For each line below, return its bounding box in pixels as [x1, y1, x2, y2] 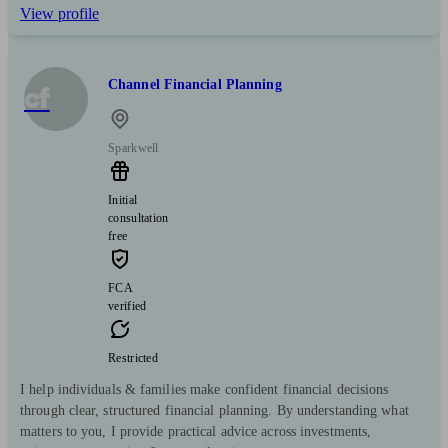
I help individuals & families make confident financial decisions [20, 382, 389, 398]
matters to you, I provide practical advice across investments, [20, 424, 372, 440]
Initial [108, 193, 138, 208]
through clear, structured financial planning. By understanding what [20, 403, 409, 419]
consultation [108, 211, 169, 226]
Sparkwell [108, 141, 159, 156]
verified [108, 299, 147, 314]
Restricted [108, 351, 158, 366]
